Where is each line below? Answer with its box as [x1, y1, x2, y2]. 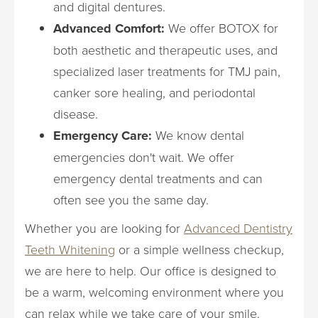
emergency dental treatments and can [53, 170, 263, 187]
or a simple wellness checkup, [115, 241, 284, 258]
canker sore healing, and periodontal [53, 84, 256, 101]
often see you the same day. [53, 191, 209, 208]
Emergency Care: [53, 126, 152, 145]
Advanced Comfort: [53, 19, 165, 38]
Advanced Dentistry [184, 219, 292, 236]
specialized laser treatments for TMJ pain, [53, 62, 280, 79]
